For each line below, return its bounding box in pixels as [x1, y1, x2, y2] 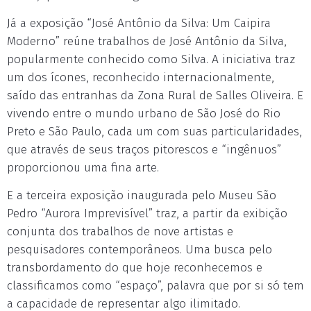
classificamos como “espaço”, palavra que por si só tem [7, 278, 304, 293]
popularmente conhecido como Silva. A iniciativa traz [7, 52, 295, 67]
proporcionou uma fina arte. [7, 160, 159, 175]
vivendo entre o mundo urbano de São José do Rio [7, 106, 280, 121]
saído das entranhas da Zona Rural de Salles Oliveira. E [7, 88, 303, 103]
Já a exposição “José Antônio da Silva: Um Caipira [7, 16, 271, 31]
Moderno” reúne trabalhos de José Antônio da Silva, [7, 34, 287, 49]
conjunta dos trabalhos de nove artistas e [7, 224, 233, 239]
